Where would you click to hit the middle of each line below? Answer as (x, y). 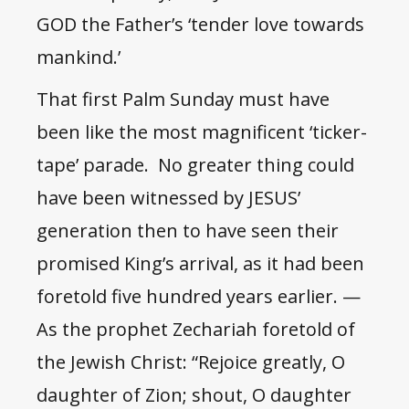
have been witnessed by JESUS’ (168, 198)
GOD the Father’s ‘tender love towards (200, 25)
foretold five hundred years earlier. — (199, 297)
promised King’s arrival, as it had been (200, 264)
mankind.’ (81, 58)
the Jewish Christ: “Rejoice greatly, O (191, 362)
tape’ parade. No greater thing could (195, 165)
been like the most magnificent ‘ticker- (202, 132)
